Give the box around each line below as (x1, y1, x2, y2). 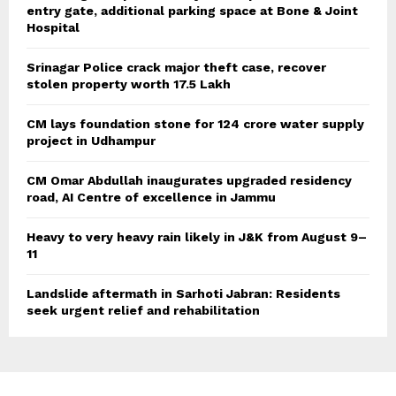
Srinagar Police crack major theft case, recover (27, 60, 326, 75)
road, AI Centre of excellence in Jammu (27, 190, 276, 205)
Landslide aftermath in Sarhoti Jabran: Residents (27, 286, 340, 301)
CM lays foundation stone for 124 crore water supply (27, 117, 364, 132)
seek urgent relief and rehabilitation (27, 303, 260, 318)
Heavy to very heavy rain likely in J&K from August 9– (27, 230, 367, 245)
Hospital (27, 20, 80, 35)
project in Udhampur (27, 133, 156, 148)
